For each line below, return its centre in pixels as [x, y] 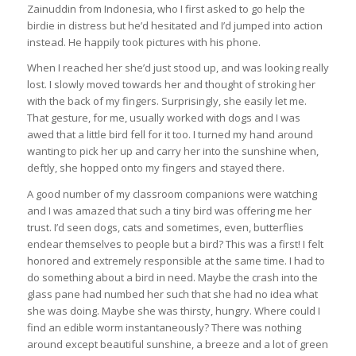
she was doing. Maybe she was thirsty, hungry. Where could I [173, 310]
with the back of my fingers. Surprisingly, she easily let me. [166, 101]
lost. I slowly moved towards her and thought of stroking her [171, 85]
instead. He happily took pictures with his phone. [143, 43]
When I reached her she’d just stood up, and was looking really [178, 68]
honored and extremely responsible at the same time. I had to [176, 260]
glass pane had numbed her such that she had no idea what [172, 294]
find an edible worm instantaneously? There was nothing [164, 327]
